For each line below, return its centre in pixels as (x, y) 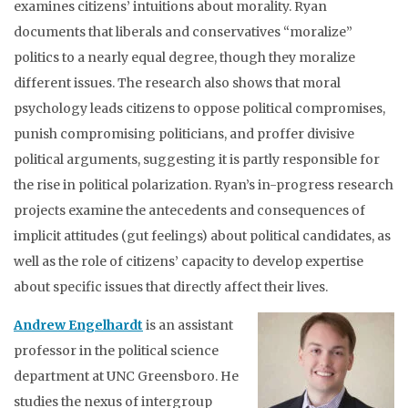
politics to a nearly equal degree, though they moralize (184, 57)
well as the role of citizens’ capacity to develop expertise (189, 261)
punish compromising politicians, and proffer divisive (184, 134)
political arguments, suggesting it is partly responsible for (197, 159)
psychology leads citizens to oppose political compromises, (199, 108)
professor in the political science (116, 351)
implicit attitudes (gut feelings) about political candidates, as (202, 236)
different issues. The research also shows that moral (177, 83)
